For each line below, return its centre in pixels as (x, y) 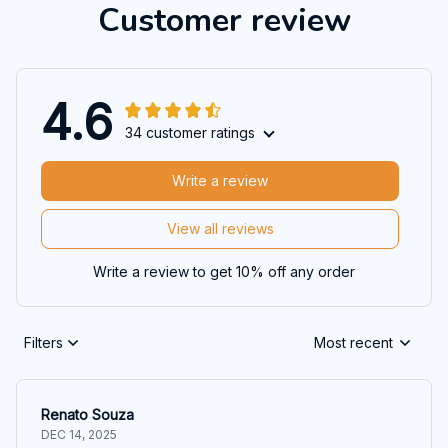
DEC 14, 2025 (79, 434)
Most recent (353, 343)
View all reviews (220, 229)
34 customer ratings (190, 132)
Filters (43, 343)
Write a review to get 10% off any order (224, 271)
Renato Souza (87, 414)
